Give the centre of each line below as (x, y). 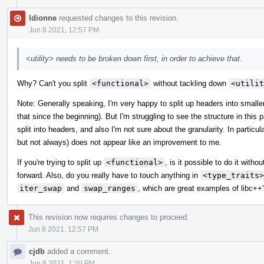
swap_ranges (110, 188)
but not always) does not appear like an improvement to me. (119, 142)
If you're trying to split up (60, 162)
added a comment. (78, 251)
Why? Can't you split (53, 83)
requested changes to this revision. (118, 18)
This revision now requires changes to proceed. (109, 217)
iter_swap (41, 188)
